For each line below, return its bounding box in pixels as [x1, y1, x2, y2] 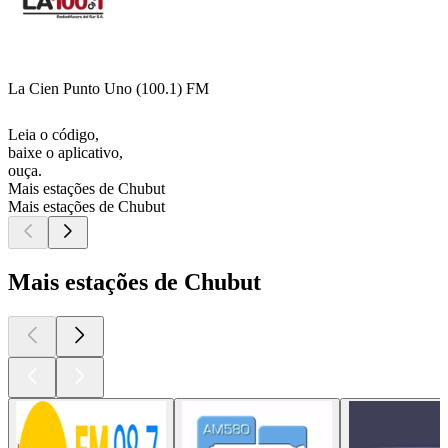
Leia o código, [8, 126, 99, 144]
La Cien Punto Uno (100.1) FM [8, 80, 209, 98]
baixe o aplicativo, [8, 144, 123, 162]
